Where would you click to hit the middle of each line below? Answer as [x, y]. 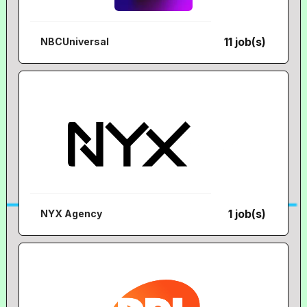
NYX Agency [72, 213]
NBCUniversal [75, 41]
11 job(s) [245, 42]
